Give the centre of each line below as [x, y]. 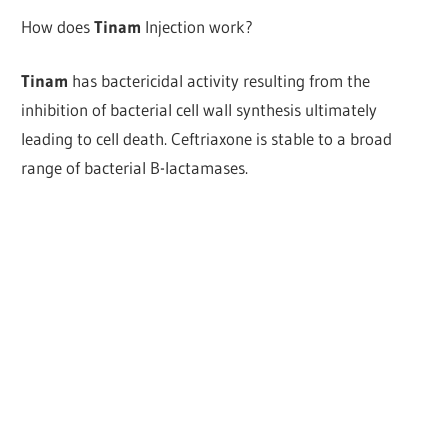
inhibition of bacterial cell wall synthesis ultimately [199, 110]
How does [58, 26]
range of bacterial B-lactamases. [135, 168]
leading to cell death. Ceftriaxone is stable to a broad [207, 139]
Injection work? [197, 26]
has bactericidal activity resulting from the [219, 81]
